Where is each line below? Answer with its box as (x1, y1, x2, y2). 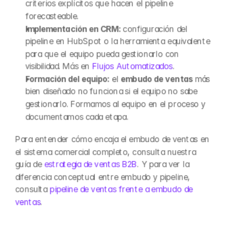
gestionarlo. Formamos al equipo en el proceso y (25, 99, 205, 109)
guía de (15, 159, 44, 169)
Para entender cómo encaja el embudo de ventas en (15, 134, 209, 144)
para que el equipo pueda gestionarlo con (25, 49, 179, 59)
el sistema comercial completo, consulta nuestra (15, 147, 196, 157)
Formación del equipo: (25, 74, 110, 84)
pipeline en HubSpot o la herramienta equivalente (25, 36, 210, 46)
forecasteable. (25, 11, 79, 21)
